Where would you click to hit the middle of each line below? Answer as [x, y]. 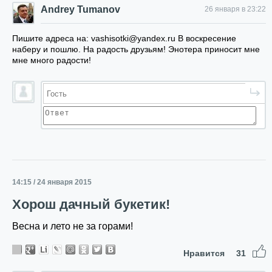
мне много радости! [52, 60]
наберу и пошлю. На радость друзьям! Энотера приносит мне [136, 49]
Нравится [205, 253]
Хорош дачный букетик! [91, 204]
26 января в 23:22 [235, 9]
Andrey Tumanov [80, 9]
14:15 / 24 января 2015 [52, 182]
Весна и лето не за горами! [73, 226]
